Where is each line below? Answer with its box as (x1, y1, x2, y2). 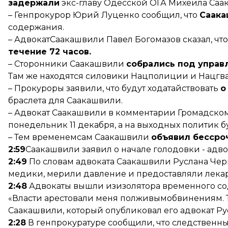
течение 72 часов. (8, 47, 91, 56)
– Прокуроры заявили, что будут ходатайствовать (8, 83, 220, 93)
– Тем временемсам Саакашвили (8, 132, 151, 142)
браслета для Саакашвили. (8, 96, 123, 105)
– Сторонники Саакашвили (8, 59, 126, 69)
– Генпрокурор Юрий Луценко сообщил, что (8, 10, 199, 20)
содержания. (8, 22, 64, 32)
